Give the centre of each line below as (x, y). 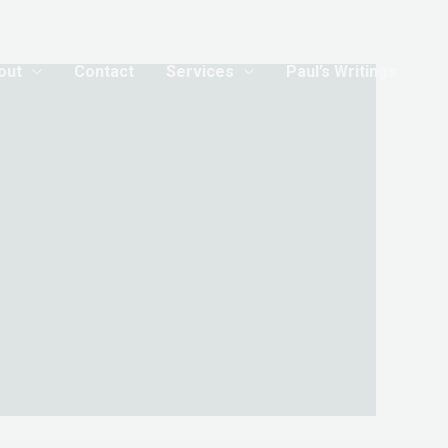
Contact (104, 71)
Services (200, 71)
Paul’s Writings (341, 71)
